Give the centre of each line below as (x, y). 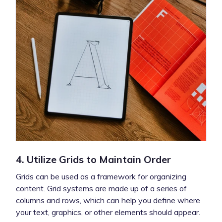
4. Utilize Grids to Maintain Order (93, 159)
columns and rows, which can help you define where (108, 200)
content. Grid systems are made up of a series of (101, 188)
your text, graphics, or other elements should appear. (108, 212)
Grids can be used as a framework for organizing (101, 176)
